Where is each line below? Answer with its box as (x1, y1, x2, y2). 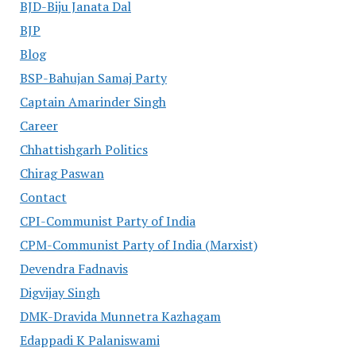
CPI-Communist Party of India (19, 212, 195, 230)
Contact (19, 188, 67, 207)
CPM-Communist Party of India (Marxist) (19, 236, 257, 254)
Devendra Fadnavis (19, 260, 128, 278)
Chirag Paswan (19, 164, 104, 183)
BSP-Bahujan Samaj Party (19, 69, 167, 87)
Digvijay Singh (19, 284, 100, 302)
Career (19, 117, 58, 135)
